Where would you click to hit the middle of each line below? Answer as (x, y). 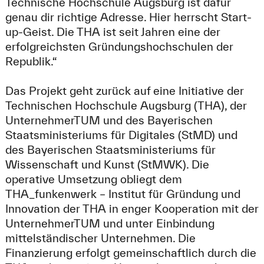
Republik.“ (31, 62)
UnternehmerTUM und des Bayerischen (109, 121)
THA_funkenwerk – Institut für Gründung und (123, 194)
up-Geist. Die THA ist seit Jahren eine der (113, 32)
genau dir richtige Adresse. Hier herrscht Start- (128, 17)
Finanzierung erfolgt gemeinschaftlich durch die (131, 253)
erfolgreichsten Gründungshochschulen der (119, 47)
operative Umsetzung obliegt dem (93, 179)
